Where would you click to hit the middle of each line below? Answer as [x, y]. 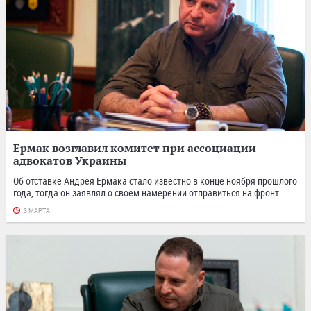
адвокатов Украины [70, 161]
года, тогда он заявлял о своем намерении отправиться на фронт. [148, 193]
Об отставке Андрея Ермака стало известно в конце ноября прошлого [155, 181]
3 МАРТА [37, 211]
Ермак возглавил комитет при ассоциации [135, 148]
